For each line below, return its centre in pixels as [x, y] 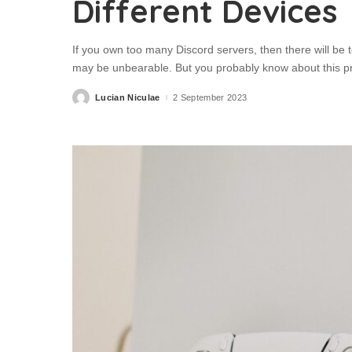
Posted [87, 100]
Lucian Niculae [128, 97]
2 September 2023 [210, 97]
